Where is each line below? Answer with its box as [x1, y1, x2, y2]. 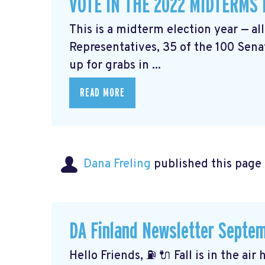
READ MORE [80, 87, 125, 99]
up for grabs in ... [69, 58, 161, 74]
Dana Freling [83, 156, 151, 172]
